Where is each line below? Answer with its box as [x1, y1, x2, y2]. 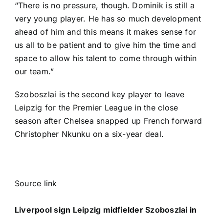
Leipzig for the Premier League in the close [15, 103, 178, 113]
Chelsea [64, 116, 94, 126]
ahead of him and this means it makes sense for [15, 27, 197, 37]
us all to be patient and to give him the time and [15, 40, 196, 50]
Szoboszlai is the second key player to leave [15, 89, 185, 100]
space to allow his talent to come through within [15, 53, 197, 64]
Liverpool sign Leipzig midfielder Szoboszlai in [15, 205, 197, 215]
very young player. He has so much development [15, 14, 201, 24]
